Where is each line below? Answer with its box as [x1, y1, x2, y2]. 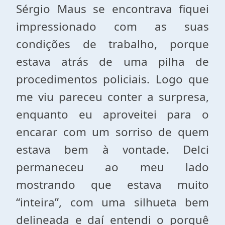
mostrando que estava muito [16, 177, 209, 192]
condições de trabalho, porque [16, 36, 209, 52]
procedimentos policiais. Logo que [16, 71, 209, 87]
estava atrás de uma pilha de [16, 54, 209, 69]
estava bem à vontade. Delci [16, 142, 209, 157]
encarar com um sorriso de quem [16, 124, 209, 140]
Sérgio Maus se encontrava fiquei [16, 1, 209, 17]
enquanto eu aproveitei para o [16, 106, 209, 122]
